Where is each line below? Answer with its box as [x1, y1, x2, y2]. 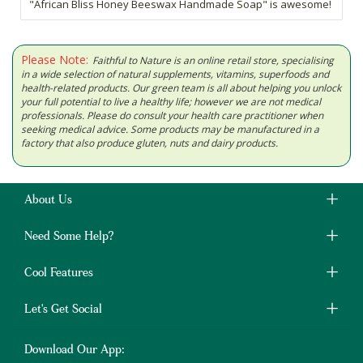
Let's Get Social [24, 305, 102, 317]
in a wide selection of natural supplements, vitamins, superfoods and [21, 67, 329, 82]
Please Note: [21, 52, 88, 68]
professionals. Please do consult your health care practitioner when [21, 109, 323, 123]
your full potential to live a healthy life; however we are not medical [21, 95, 321, 109]
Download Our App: [24, 345, 125, 357]
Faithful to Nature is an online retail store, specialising [92, 53, 334, 68]
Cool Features [24, 268, 93, 280]
